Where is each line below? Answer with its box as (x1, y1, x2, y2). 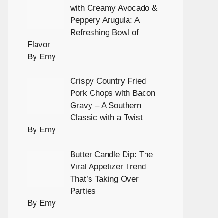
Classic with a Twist (70, 113, 143, 123)
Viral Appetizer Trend (70, 162, 146, 171)
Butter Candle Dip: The (70, 149, 153, 159)
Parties (70, 186, 96, 196)
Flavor (27, 39, 50, 49)
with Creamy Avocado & (70, 3, 157, 13)
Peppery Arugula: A (70, 15, 139, 25)
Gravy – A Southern (70, 101, 141, 110)
